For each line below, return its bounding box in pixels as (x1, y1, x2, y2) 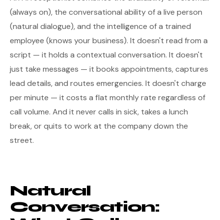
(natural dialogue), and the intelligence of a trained (10, 21, 191, 31)
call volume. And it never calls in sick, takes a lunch (10, 107, 188, 117)
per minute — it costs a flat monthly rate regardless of (10, 92, 205, 103)
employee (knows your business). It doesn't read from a (10, 35, 208, 46)
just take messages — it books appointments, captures (10, 64, 208, 74)
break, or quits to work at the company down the (10, 121, 188, 131)
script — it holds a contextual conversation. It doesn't (10, 50, 203, 60)
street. (10, 135, 34, 145)
